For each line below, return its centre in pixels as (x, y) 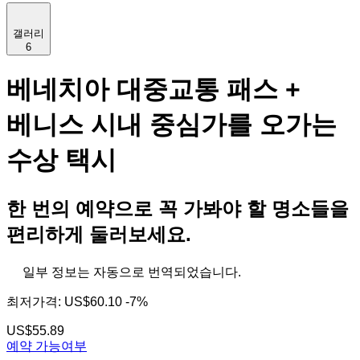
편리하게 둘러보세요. (99, 234)
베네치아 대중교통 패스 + (153, 90)
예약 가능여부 (47, 346)
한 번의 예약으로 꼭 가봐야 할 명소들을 (178, 208)
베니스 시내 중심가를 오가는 (172, 125)
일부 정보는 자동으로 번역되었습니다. (132, 272)
